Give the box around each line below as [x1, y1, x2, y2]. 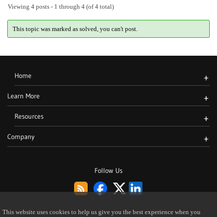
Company [7, 132, 34, 141]
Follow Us [94, 166, 123, 175]
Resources [15, 112, 44, 121]
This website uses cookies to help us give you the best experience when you [2, 209, 201, 216]
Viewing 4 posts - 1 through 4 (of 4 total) [8, 3, 114, 10]
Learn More [7, 92, 40, 100]
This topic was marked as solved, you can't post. [12, 25, 138, 32]
